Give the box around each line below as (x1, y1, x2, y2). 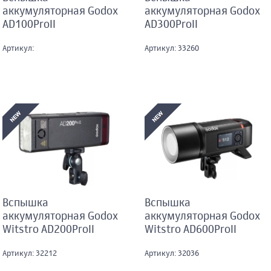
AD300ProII (145, 19, 198, 31)
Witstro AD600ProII (145, 224, 237, 236)
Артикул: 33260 (145, 45, 199, 53)
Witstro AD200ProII (2, 224, 94, 236)
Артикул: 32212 (2, 250, 57, 258)
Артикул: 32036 (145, 250, 199, 258)
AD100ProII (2, 19, 56, 31)
